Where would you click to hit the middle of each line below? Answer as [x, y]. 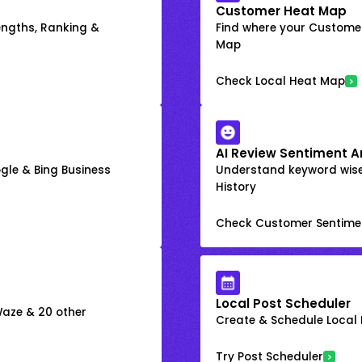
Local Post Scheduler [284, 304]
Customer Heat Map [282, 11]
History [236, 187]
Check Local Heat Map [281, 81]
